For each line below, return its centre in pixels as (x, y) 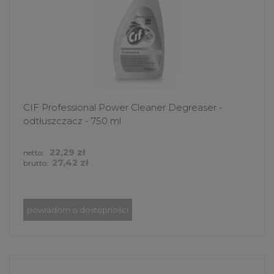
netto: (35, 152)
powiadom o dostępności (78, 209)
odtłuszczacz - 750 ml (72, 120)
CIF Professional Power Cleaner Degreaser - (123, 107)
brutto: (36, 163)
